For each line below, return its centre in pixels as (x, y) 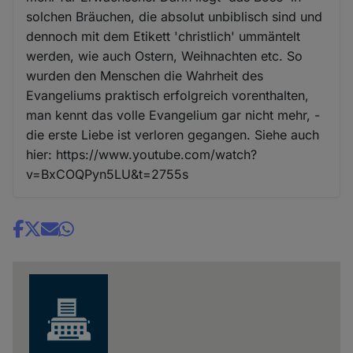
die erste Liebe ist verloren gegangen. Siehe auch (173, 134)
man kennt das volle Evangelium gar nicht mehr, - (173, 115)
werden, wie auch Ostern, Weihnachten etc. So (165, 56)
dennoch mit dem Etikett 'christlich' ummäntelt (163, 36)
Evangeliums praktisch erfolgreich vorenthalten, (168, 95)
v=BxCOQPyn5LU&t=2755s (108, 174)
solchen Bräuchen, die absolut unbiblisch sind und (175, 16)
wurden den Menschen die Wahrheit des (145, 75)
